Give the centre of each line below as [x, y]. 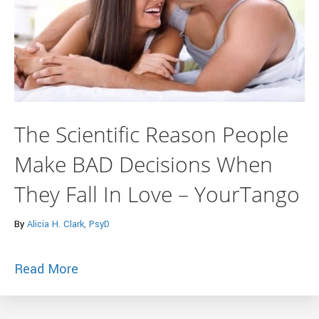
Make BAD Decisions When [143, 164]
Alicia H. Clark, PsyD [68, 224]
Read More [46, 269]
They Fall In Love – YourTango [157, 194]
